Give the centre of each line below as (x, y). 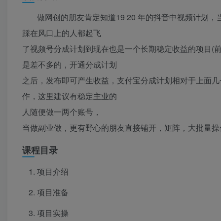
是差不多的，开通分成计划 (70, 64)
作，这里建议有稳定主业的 (70, 96)
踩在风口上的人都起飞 (62, 33)
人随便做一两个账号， (62, 111)
